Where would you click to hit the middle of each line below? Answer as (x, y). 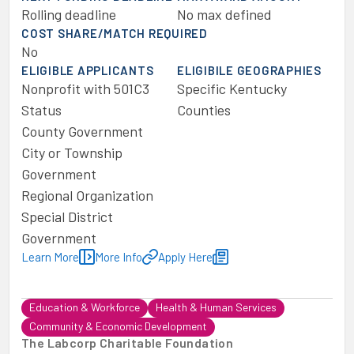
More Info (119, 257)
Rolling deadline (69, 14)
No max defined (224, 14)
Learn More (50, 257)
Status (41, 110)
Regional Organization (87, 195)
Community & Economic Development (118, 326)
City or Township (72, 153)
